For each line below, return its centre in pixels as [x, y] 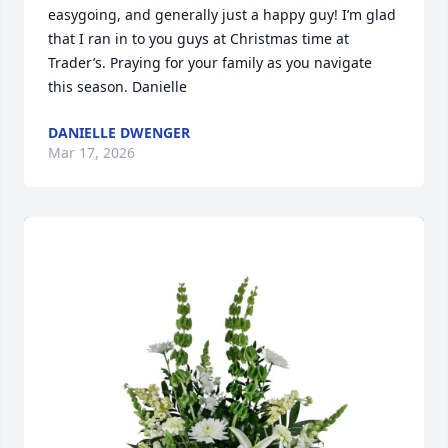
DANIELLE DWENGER [119, 132]
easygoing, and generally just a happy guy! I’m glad [222, 14]
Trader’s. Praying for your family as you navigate [210, 62]
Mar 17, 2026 [91, 152]
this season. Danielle [117, 86]
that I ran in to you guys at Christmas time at [198, 38]
